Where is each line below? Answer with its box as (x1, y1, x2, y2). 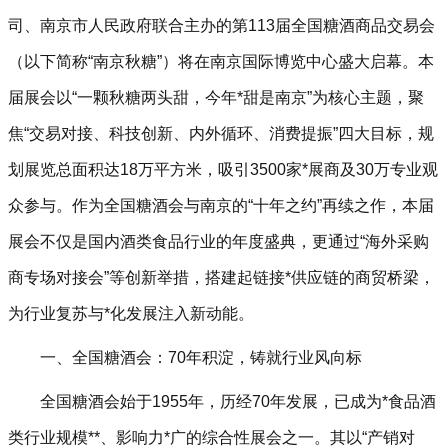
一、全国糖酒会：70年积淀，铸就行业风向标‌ (40, 349, 362, 366)
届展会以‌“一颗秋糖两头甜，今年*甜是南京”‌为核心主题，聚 (8, 89, 424, 106)
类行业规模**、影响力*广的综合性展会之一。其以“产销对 (8, 429, 415, 446)
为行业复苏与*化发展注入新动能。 (8, 305, 254, 322)
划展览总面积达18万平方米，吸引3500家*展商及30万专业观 (8, 161, 438, 178)
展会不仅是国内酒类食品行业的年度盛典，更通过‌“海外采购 (8, 233, 429, 250)
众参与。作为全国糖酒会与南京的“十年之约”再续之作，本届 (8, 197, 434, 214)
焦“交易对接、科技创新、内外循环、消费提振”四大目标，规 (8, 125, 434, 142)
